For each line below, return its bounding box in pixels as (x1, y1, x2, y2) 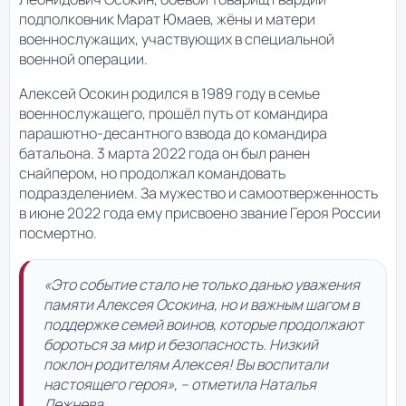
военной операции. (19, 49, 148, 70)
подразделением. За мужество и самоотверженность (19, 183, 378, 204)
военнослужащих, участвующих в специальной (19, 29, 334, 50)
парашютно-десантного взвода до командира (19, 123, 327, 144)
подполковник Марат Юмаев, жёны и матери (19, 9, 315, 30)
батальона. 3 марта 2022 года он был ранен (19, 143, 310, 164)
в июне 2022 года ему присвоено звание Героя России (19, 203, 381, 224)
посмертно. (19, 223, 97, 244)
